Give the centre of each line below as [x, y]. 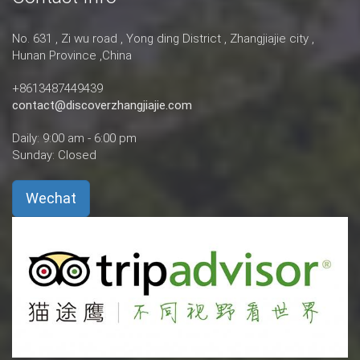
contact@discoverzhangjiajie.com [102, 105]
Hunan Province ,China [72, 55]
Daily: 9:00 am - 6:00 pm [74, 138]
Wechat [51, 198]
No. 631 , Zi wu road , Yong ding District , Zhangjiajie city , [163, 39]
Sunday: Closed [54, 155]
